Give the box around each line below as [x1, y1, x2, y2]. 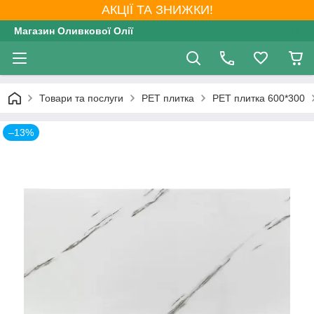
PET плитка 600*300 [212, 93, 305, 104]
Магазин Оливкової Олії [14, 25, 133, 36]
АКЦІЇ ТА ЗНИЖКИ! [101, 3, 213, 17]
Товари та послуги [39, 93, 123, 104]
